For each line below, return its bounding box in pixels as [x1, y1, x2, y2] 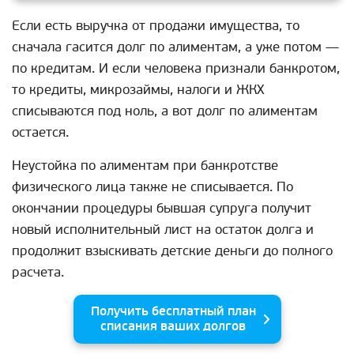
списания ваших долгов [100, 318, 246, 335]
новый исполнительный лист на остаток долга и [12, 221, 314, 239]
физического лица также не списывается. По [12, 179, 293, 196]
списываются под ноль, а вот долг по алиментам [12, 103, 318, 120]
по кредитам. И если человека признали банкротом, [12, 60, 340, 77]
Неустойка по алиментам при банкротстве [12, 157, 278, 175]
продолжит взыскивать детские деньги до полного [12, 243, 333, 260]
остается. [12, 124, 69, 141]
